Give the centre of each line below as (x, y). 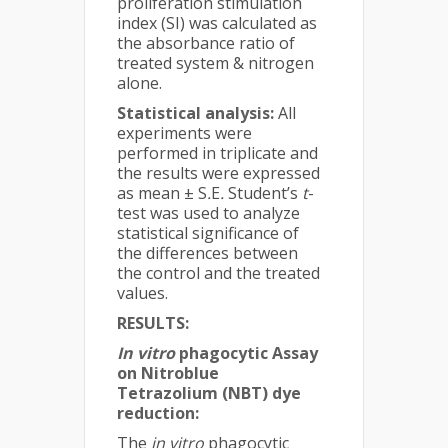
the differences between (207, 253)
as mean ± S (162, 193)
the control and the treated (218, 273)
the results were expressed (218, 173)
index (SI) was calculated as (217, 23)
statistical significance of (208, 233)
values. (142, 293)
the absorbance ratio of (206, 43)
